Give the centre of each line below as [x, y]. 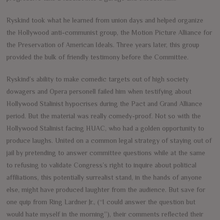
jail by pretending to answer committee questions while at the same [106, 152]
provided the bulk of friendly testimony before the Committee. [98, 57]
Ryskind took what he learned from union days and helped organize [105, 20]
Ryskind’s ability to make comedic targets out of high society [98, 79]
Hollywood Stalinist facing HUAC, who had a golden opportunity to [106, 128]
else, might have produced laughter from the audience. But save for [106, 189]
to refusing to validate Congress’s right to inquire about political [102, 165]
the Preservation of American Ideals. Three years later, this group [103, 44]
